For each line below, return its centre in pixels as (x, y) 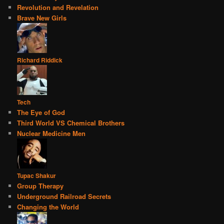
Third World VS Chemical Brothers (71, 122)
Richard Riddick (40, 60)
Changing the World (48, 206)
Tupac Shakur (37, 175)
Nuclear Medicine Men (51, 133)
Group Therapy (40, 185)
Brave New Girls (42, 17)
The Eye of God (41, 112)
